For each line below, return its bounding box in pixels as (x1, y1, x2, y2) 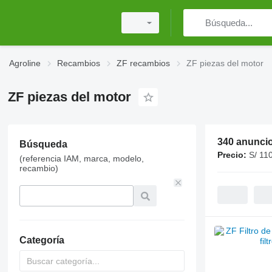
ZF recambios (117, 58, 170, 68)
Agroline (9, 58, 41, 68)
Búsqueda (19, 139, 67, 149)
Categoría (19, 235, 64, 245)
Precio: (217, 150, 246, 160)
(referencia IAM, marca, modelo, (19, 154, 144, 163)
